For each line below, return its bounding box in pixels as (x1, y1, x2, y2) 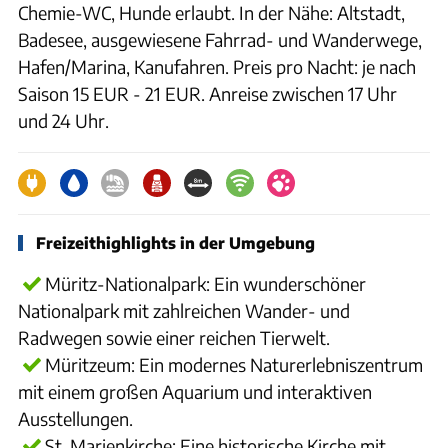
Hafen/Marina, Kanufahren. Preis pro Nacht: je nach (18, 54, 416, 78)
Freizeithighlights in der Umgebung (36, 233, 315, 252)
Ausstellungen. (18, 407, 133, 430)
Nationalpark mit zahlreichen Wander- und (18, 299, 350, 322)
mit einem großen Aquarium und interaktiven (18, 380, 372, 403)
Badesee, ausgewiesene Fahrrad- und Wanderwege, (18, 27, 422, 51)
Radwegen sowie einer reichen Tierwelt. (18, 326, 330, 349)
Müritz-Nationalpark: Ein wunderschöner (45, 272, 366, 295)
